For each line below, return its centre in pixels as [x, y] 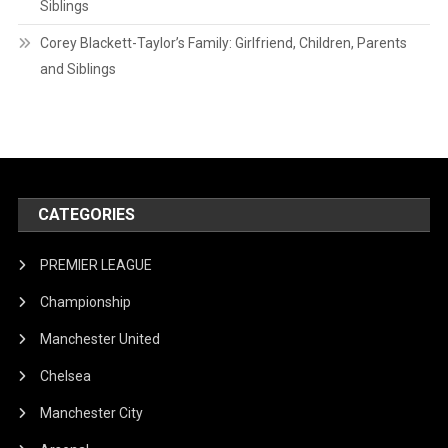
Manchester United [100, 339]
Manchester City [92, 413]
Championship [86, 302]
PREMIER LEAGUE [96, 265]
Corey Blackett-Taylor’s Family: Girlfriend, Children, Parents [223, 43]
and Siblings [77, 69]
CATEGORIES [87, 215]
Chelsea [66, 376]
